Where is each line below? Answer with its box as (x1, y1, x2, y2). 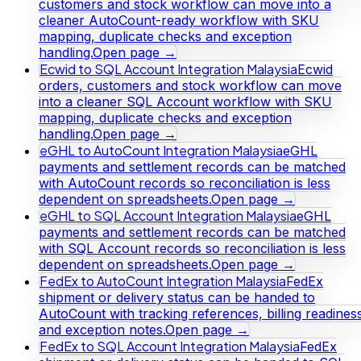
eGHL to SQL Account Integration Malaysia (39, 206, 297, 224)
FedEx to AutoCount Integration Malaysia (39, 272, 286, 289)
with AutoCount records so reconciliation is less (39, 174, 330, 191)
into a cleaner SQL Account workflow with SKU (39, 93, 332, 110)
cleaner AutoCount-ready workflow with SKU (39, 11, 319, 28)
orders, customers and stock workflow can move (39, 77, 342, 93)
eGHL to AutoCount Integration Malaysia (39, 141, 283, 159)
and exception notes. (39, 321, 165, 338)
